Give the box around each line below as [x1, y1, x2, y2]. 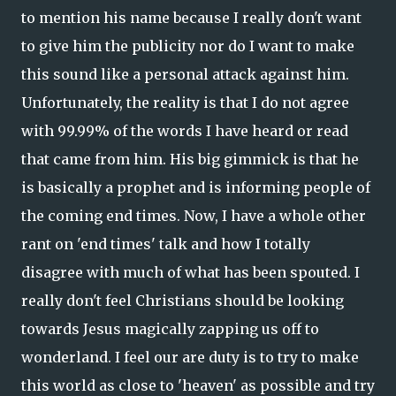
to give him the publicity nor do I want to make [21, 37, 354, 55]
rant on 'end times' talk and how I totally [21, 235, 310, 253]
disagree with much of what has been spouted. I [21, 263, 360, 281]
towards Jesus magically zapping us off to [21, 320, 319, 338]
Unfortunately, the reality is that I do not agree [21, 94, 349, 111]
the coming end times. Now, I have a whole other [21, 207, 366, 225]
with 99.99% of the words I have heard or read [21, 122, 348, 140]
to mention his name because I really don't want [21, 9, 362, 27]
